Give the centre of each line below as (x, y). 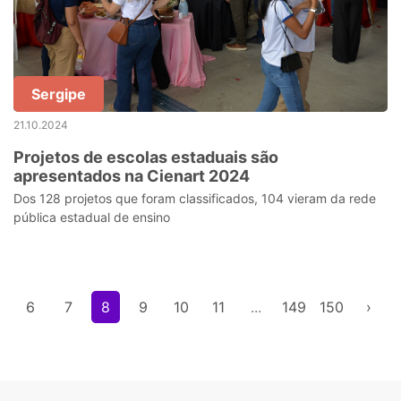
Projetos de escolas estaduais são (146, 157)
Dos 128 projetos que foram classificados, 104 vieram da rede (195, 198)
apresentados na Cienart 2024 (132, 176)
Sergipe (59, 94)
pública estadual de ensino (92, 217)
